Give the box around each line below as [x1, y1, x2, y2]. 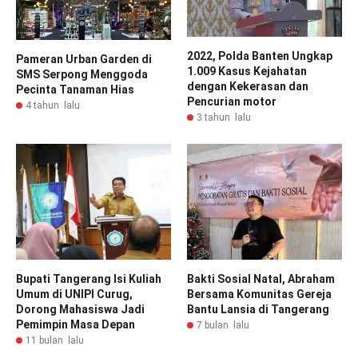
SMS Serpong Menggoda [16, 68, 148, 82]
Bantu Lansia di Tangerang [187, 303, 329, 316]
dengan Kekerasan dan [187, 79, 308, 93]
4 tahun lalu [26, 100, 80, 112]
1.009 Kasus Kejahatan [187, 64, 307, 78]
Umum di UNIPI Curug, [16, 288, 133, 301]
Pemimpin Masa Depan [16, 318, 135, 332]
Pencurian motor [187, 94, 276, 108]
